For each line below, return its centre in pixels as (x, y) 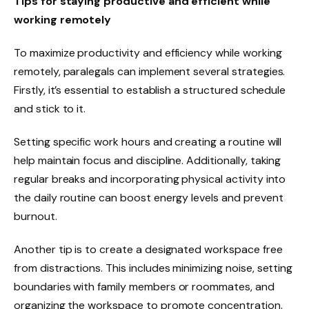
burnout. (36, 216)
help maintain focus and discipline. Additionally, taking (148, 160)
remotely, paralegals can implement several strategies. (150, 71)
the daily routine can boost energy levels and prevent (149, 197)
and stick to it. (50, 108)
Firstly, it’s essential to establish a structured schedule (150, 90)
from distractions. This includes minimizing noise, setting (153, 268)
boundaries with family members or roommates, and (144, 286)
